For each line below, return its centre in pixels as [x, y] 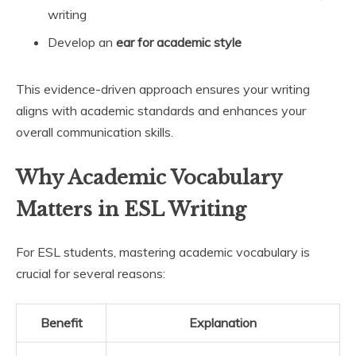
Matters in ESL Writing [131, 209]
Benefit [61, 322]
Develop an [82, 42]
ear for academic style [179, 42]
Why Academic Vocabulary [149, 177]
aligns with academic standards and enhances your [161, 110]
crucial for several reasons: [91, 273]
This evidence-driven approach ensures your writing [163, 89]
